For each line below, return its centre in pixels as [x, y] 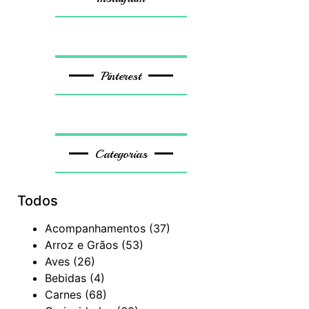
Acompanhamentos [96, 228]
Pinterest [121, 76]
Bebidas [66, 278]
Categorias [121, 153]
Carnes [63, 294]
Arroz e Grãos [82, 245]
